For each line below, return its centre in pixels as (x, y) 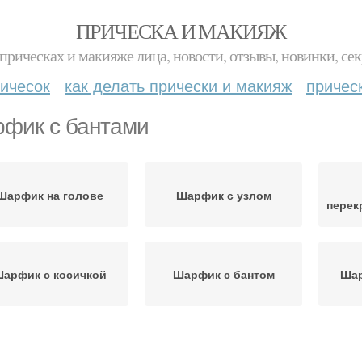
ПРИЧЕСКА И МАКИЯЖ (181, 31)
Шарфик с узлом (223, 195)
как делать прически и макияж (178, 85)
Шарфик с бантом (223, 274)
